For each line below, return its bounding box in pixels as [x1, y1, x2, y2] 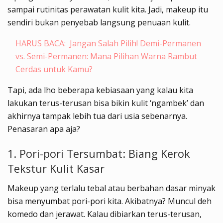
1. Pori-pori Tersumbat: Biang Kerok [7, 146, 190, 161]
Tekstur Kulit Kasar [7, 161, 105, 176]
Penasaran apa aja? [7, 123, 80, 135]
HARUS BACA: [15, 38, 66, 49]
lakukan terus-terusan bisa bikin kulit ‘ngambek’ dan [7, 98, 204, 109]
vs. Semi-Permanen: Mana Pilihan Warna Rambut [15, 51, 197, 62]
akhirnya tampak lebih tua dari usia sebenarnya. [7, 111, 187, 122]
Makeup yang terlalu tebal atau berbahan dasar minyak [7, 182, 216, 194]
